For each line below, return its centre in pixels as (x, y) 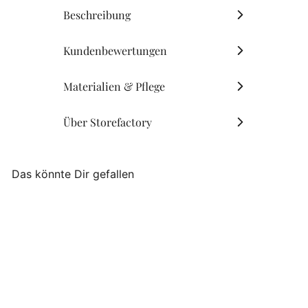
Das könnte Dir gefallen (73, 174)
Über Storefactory (121, 122)
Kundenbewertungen (115, 50)
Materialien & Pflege (114, 86)
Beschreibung (97, 14)
